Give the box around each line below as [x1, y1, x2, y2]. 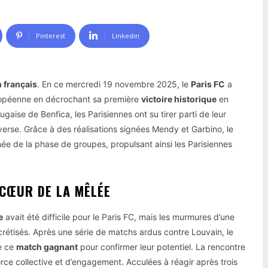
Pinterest [36, 31, 65, 40]
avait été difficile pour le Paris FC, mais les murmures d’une [3, 211, 234, 222]
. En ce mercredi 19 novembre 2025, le [37, 78, 191, 89]
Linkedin [112, 31, 139, 40]
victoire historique [141, 93, 217, 104]
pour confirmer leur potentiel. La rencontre [78, 241, 245, 252]
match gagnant [16, 241, 78, 252]
